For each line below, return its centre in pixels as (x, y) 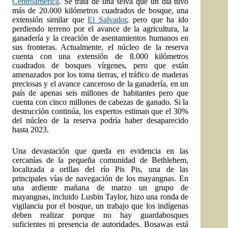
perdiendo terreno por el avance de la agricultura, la (101, 29)
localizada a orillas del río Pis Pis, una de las (101, 169)
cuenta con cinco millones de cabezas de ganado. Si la (101, 102)
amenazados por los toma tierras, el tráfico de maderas (101, 75)
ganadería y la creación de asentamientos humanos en (101, 38)
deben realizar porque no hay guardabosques (101, 215)
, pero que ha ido (158, 20)
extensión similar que (50, 20)
